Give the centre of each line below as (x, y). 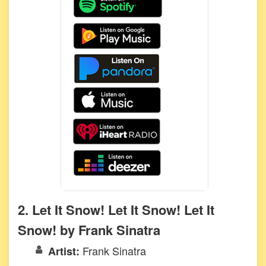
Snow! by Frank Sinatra (89, 229)
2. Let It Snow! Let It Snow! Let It (116, 209)
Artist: (65, 251)
